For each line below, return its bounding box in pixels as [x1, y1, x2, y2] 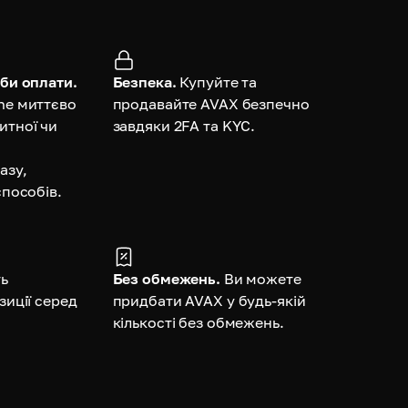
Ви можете [223, 269, 301, 288]
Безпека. [112, 72, 177, 91]
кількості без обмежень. [112, 312, 284, 331]
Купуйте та [179, 72, 258, 91]
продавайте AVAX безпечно [112, 94, 310, 113]
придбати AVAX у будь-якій [112, 291, 306, 310]
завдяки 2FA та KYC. [112, 116, 256, 135]
